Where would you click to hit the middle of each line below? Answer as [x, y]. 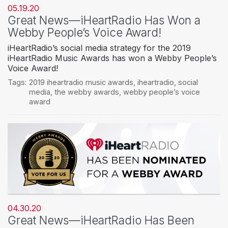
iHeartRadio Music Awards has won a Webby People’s [112, 58]
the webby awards [87, 92]
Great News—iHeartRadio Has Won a [104, 20]
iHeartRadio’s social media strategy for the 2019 [99, 48]
